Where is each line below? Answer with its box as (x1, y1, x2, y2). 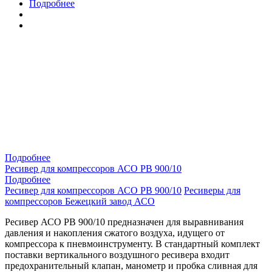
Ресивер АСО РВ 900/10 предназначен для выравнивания (5, 216, 243, 227)
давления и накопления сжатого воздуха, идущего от (5, 227, 225, 238)
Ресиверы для (184, 185, 240, 195)
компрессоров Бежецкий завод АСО (5, 195, 155, 206)
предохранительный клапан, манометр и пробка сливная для (5, 260, 257, 271)
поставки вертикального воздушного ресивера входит (5, 249, 229, 260)
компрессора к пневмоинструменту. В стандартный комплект (5, 238, 260, 249)
